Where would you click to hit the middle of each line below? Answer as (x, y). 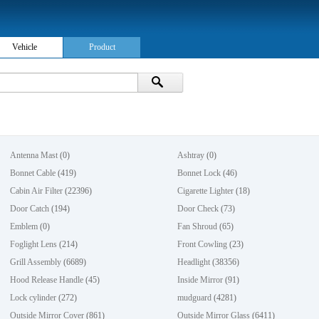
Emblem (24, 226)
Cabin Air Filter (37, 191)
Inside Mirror (200, 280)
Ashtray (191, 155)
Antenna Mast (34, 155)
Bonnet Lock (199, 173)
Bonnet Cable (33, 173)
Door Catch (30, 209)
